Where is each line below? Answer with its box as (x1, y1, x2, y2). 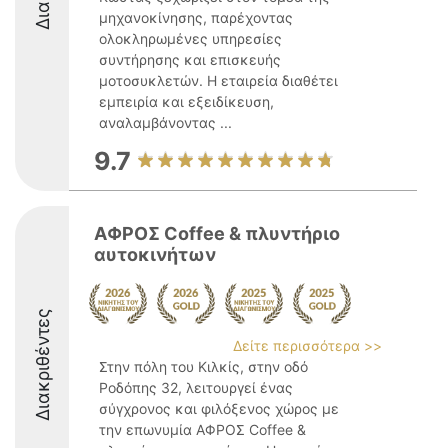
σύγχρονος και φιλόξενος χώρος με (99, 400, 339, 417)
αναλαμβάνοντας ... (99, 114, 232, 131)
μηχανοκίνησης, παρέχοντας (99, 9, 293, 26)
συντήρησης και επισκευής (99, 51, 281, 68)
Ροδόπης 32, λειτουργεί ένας (99, 379, 293, 396)
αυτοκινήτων (94, 244, 216, 265)
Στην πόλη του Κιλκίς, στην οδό (99, 358, 308, 375)
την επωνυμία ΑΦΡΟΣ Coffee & (99, 421, 306, 438)
